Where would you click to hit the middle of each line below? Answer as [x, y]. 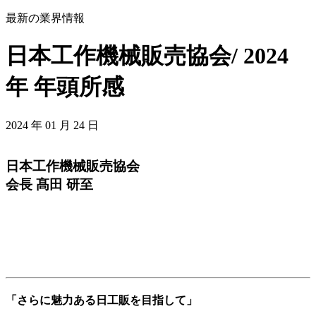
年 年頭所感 [65, 87]
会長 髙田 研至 [49, 184]
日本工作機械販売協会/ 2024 [147, 56]
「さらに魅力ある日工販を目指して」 [102, 300]
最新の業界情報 [45, 18]
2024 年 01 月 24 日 [52, 125]
